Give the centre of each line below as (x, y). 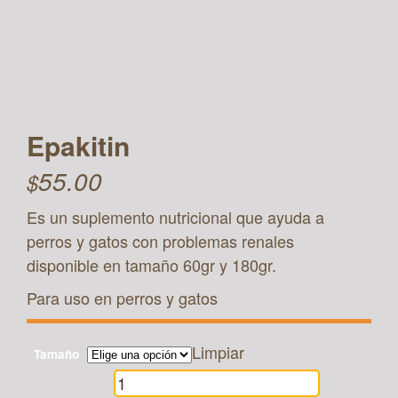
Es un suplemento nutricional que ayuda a (175, 217)
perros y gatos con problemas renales (160, 241)
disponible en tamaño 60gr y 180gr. (151, 265)
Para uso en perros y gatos (122, 298)
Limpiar (218, 352)
